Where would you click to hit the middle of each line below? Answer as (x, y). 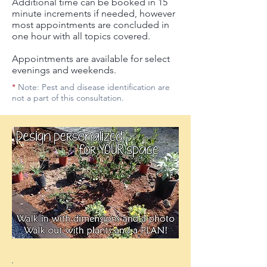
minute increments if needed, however (94, 13)
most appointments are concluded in (91, 25)
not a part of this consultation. (68, 98)
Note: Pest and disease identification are (93, 87)
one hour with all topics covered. (81, 36)
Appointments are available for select (91, 59)
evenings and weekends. (64, 70)
